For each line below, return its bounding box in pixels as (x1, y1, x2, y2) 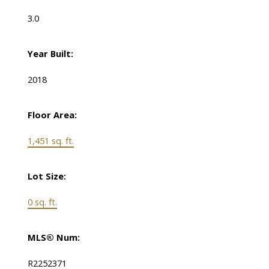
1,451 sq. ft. (27, 134, 74, 147)
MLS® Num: (27, 231, 80, 244)
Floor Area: (27, 109, 77, 121)
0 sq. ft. (27, 196, 57, 208)
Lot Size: (27, 170, 66, 183)
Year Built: (27, 47, 73, 60)
